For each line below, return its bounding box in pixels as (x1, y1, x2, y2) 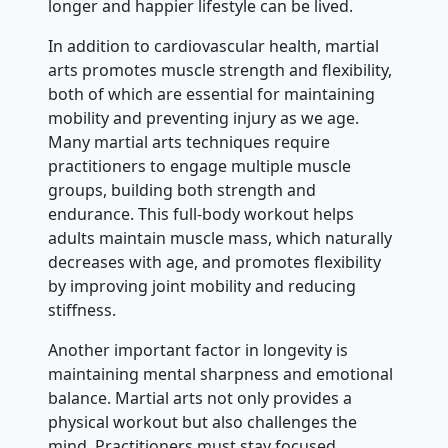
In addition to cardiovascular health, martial (48, 35, 379, 58)
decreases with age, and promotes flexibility (48, 251, 381, 274)
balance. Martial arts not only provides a (48, 387, 352, 410)
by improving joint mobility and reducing (48, 275, 356, 298)
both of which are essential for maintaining (48, 83, 375, 106)
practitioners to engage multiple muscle (48, 155, 351, 178)
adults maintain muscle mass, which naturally (48, 227, 392, 250)
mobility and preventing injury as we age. (48, 107, 359, 130)
